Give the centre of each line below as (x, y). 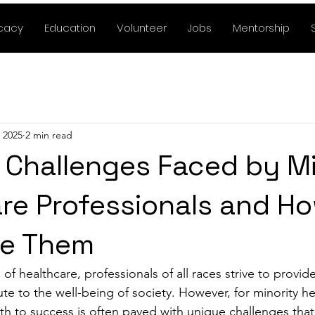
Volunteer (142, 28)
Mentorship (262, 28)
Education (70, 28)
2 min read (49, 135)
